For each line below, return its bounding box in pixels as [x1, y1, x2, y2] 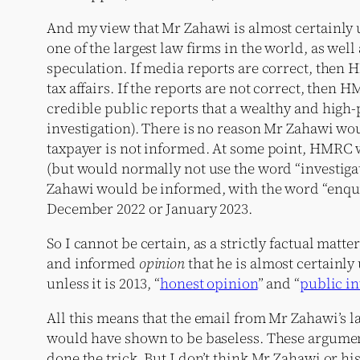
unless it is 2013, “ [47, 272, 160, 293]
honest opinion [160, 272, 258, 293]
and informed [47, 252, 139, 273]
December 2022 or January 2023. [47, 198, 252, 219]
